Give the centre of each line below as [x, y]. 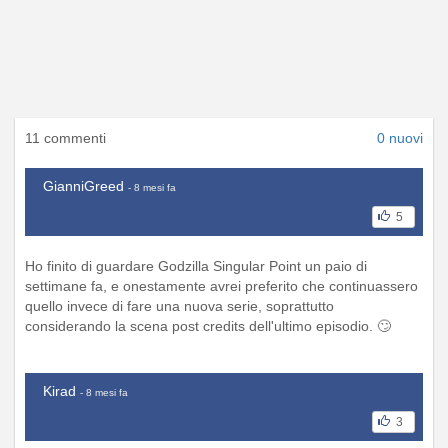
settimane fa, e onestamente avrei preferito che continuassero [221, 285]
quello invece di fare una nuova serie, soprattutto [179, 305]
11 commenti [65, 137]
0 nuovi [400, 137]
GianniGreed [83, 185]
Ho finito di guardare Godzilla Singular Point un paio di [196, 265]
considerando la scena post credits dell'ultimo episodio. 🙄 [208, 325]
